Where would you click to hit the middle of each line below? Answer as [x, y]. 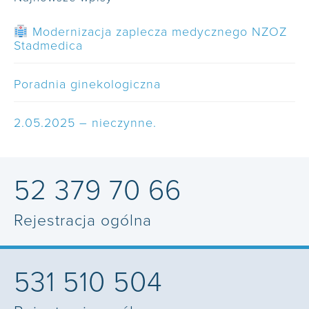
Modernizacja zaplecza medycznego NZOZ [157, 32]
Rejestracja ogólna [83, 221]
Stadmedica [48, 46]
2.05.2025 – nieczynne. [85, 123]
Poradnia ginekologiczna [87, 84]
